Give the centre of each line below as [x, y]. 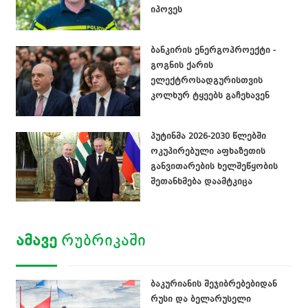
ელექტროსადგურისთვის [206, 81]
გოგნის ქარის [181, 66]
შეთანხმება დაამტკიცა [201, 181]
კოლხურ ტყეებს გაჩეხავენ [210, 96]
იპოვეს [166, 10]
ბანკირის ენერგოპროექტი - [213, 51]
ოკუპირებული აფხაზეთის [208, 151]
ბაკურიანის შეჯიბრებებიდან [213, 284]
